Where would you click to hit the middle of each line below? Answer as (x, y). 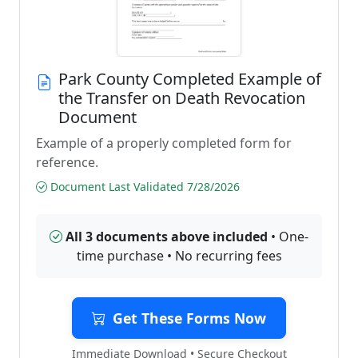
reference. (67, 162)
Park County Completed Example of (190, 79)
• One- (288, 237)
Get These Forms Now (189, 318)
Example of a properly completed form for (164, 143)
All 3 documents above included (167, 237)
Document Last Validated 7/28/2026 (143, 187)
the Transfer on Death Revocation (182, 98)
